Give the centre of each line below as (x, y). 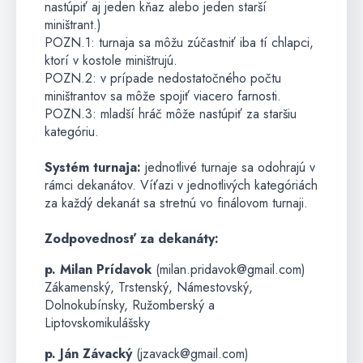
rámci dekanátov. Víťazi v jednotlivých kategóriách (181, 185)
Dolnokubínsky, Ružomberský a (130, 305)
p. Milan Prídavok (98, 269)
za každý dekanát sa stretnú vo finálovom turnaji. (176, 203)
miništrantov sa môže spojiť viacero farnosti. (163, 96)
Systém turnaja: (95, 167)
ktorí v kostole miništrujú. (111, 60)
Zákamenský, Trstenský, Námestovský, (149, 287)
